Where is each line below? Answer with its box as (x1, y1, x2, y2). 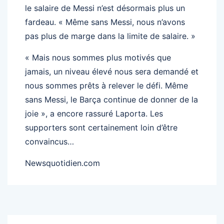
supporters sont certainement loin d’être (25, 122, 177, 132)
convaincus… (25, 136, 74, 146)
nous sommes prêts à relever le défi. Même (25, 80, 188, 90)
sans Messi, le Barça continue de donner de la (25, 94, 198, 104)
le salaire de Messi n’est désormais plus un (25, 2, 185, 13)
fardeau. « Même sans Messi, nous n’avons (25, 16, 185, 27)
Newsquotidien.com (25, 157, 100, 168)
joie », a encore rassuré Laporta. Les (25, 108, 163, 118)
